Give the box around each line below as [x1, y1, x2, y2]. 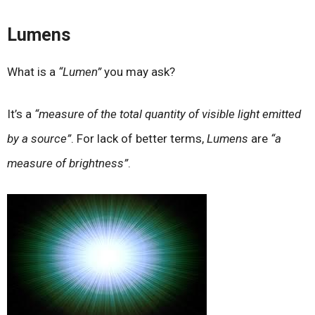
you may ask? [101, 64, 175, 79]
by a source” [7, 131, 71, 146]
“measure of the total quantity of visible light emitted [34, 107, 301, 122]
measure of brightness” [7, 156, 128, 171]
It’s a [7, 107, 34, 122]
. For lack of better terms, [71, 131, 207, 146]
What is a [7, 64, 58, 79]
